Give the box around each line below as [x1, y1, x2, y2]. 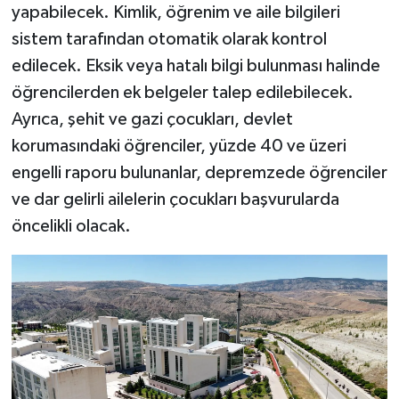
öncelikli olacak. [11, 216, 131, 235]
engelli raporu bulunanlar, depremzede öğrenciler [11, 163, 387, 182]
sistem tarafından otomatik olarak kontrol [11, 29, 327, 48]
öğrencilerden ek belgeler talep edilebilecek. [11, 83, 354, 102]
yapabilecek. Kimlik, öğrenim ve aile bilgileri [11, 3, 340, 21]
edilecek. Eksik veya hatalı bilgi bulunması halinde [11, 56, 380, 75]
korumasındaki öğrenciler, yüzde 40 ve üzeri [11, 136, 346, 155]
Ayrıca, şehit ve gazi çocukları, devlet [11, 110, 293, 128]
